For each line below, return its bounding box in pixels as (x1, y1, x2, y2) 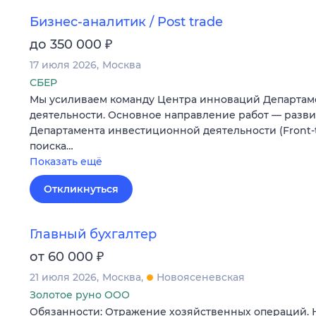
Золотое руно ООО (30, 288, 130, 301)
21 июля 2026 (30, 270, 97, 284)
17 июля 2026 (30, 59, 97, 72)
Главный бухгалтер (30, 226, 157, 242)
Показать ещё (30, 155, 102, 169)
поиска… (30, 140, 73, 153)
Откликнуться (44, 183, 119, 196)
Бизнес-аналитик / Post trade (30, 14, 223, 30)
